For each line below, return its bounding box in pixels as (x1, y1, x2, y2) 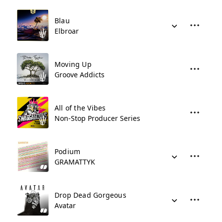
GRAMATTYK (55, 157, 95, 166)
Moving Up (55, 59, 92, 69)
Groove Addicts (55, 70, 105, 79)
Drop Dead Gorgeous (55, 190, 126, 200)
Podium (55, 147, 81, 156)
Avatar (55, 201, 76, 210)
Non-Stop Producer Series (55, 113, 140, 123)
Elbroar (55, 26, 79, 36)
